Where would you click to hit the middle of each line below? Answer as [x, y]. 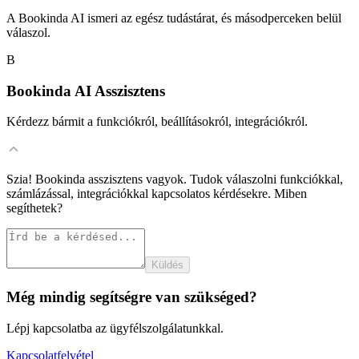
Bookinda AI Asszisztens [86, 91]
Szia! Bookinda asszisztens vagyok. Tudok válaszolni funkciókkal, [175, 179]
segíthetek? [34, 208]
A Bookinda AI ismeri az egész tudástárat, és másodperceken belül [174, 18]
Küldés [167, 265]
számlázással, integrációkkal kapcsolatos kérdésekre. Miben [157, 194]
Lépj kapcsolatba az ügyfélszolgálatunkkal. [115, 328]
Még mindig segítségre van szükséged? [132, 297]
